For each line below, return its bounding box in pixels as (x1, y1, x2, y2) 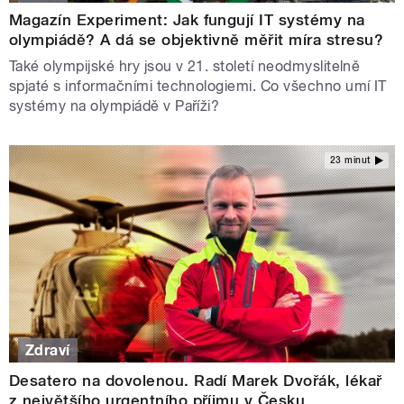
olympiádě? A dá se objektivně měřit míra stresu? (9, 31, 384, 50)
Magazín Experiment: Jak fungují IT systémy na (9, 11, 365, 30)
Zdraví (25, 341, 70, 359)
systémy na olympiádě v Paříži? (9, 97, 220, 115)
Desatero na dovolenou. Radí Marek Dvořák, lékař (9, 371, 382, 390)
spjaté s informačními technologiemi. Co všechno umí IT (9, 78, 387, 96)
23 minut (329, 154, 371, 165)
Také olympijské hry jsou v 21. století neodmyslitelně (9, 58, 361, 76)
